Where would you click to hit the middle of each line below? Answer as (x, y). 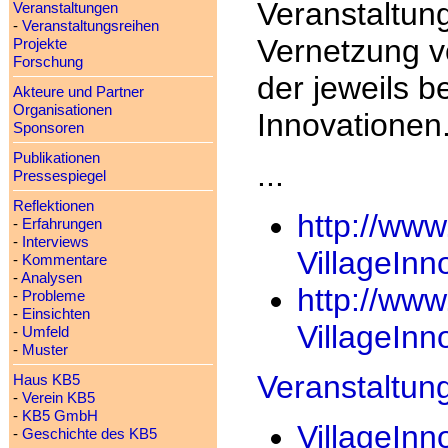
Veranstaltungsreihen (90, 26)
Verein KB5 (58, 398)
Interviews (55, 242)
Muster (44, 350)
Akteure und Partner (78, 92)
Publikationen (56, 158)
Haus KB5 (46, 380)
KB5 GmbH (59, 416)
